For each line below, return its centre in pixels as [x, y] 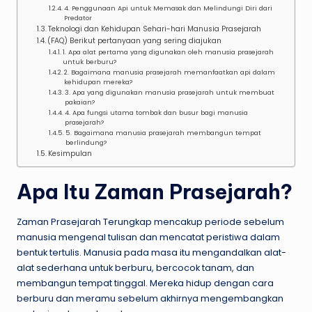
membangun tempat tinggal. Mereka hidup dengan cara [145, 283]
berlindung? [86, 142]
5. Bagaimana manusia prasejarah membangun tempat [163, 132]
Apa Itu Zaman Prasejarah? [155, 192]
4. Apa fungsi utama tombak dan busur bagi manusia [156, 112]
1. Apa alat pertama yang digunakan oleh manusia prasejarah [168, 52]
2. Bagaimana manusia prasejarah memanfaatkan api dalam [169, 72]
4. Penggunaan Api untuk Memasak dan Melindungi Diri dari [168, 8]
